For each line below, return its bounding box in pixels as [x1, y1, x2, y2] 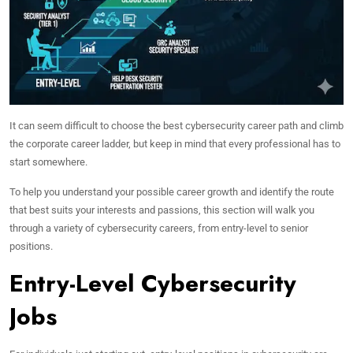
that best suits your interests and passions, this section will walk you [9, 204, 314, 216]
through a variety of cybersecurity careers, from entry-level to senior [9, 222, 308, 234]
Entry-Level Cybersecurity [9, 266, 296, 300]
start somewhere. [9, 156, 87, 168]
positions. [9, 240, 53, 252]
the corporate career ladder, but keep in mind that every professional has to [9, 138, 340, 150]
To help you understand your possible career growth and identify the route [9, 186, 334, 198]
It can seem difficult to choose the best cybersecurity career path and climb [9, 120, 344, 132]
